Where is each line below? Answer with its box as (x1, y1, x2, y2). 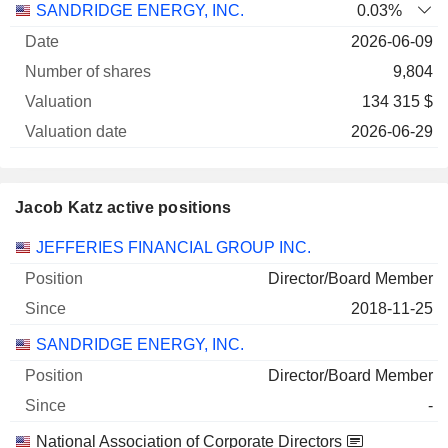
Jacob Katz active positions (15, 199, 232, 216)
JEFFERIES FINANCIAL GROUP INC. (36, 239, 311, 256)
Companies (14, 238, 96, 255)
